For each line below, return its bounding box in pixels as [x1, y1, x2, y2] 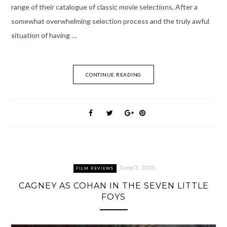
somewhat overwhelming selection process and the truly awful [11, 16, 209, 25]
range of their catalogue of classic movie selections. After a [11, 2, 198, 11]
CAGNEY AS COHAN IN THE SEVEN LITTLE [18, 181, 209, 191]
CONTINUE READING [86, 71, 141, 78]
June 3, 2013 [119, 163, 155, 171]
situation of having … [11, 30, 77, 40]
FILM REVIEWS [75, 165, 114, 171]
